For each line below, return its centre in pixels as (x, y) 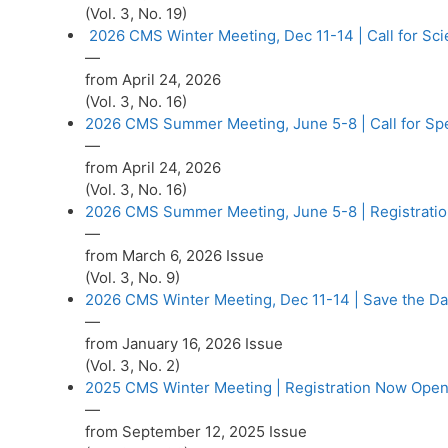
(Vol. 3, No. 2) (132, 366)
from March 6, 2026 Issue (174, 256)
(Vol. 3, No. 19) (136, 14)
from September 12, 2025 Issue (196, 432)
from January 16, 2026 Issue (184, 344)
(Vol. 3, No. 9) (132, 278)
